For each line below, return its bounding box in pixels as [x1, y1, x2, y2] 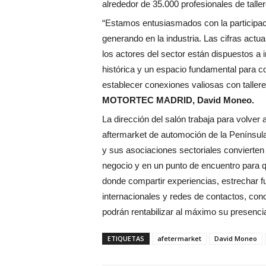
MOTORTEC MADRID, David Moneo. [102, 95, 254, 106]
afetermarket [157, 234, 201, 243]
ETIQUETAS [107, 234, 144, 243]
